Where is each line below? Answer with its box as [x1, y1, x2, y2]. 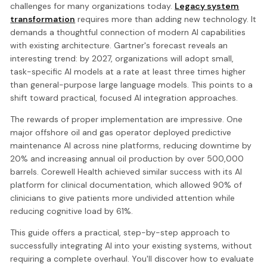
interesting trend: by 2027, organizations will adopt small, [10, 52, 234, 64]
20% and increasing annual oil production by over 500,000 [10, 153, 244, 164]
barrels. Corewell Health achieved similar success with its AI [10, 166, 243, 177]
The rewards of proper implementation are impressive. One [10, 113, 243, 125]
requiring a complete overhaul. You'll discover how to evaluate [10, 253, 254, 264]
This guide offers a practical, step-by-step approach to [10, 226, 231, 238]
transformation [10, 13, 76, 24]
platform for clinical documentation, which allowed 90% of [10, 179, 243, 190]
